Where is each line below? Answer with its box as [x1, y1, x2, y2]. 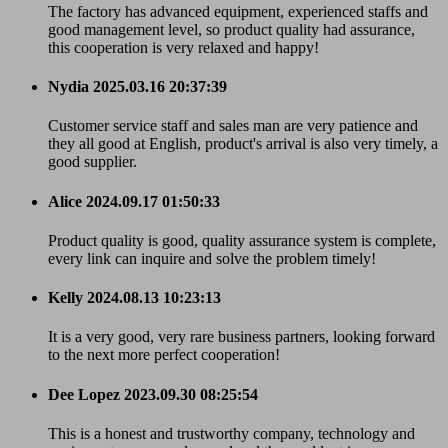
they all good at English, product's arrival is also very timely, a [48, 135, 438, 153]
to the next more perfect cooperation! [48, 346, 280, 364]
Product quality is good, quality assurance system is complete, [48, 231, 436, 249]
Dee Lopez [48, 385, 120, 403]
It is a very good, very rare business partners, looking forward [48, 328, 435, 346]
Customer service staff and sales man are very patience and [48, 117, 418, 135]
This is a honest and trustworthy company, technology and [48, 424, 415, 442]
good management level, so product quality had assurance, [48, 20, 415, 38]
